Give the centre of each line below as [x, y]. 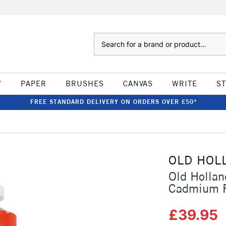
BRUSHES [84, 83]
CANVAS [138, 83]
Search [104, 38]
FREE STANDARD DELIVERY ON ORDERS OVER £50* [114, 102]
